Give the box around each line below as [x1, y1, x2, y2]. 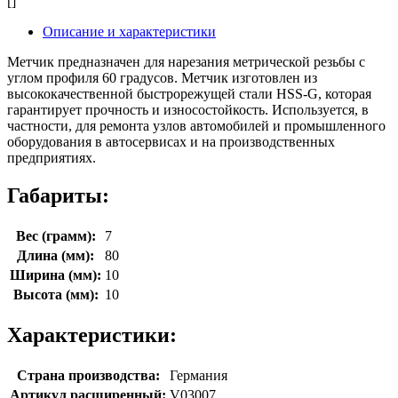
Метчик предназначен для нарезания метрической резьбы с [7, 54, 365, 70]
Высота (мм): [12, 286, 99, 302]
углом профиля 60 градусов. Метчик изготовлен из [7, 70, 317, 86]
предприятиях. [7, 150, 96, 166]
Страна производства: [16, 367, 160, 383]
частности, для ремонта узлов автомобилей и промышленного [7, 118, 386, 134]
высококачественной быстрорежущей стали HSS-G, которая [7, 86, 371, 102]
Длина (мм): [17, 247, 94, 263]
